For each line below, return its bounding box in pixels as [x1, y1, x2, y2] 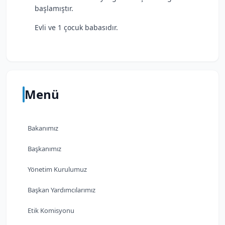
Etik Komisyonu [28, 206, 74, 215]
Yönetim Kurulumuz [28, 165, 87, 174]
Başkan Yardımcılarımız [28, 185, 95, 194]
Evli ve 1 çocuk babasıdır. [35, 23, 118, 32]
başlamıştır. [35, 4, 73, 13]
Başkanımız [28, 144, 61, 153]
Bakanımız [28, 124, 58, 133]
